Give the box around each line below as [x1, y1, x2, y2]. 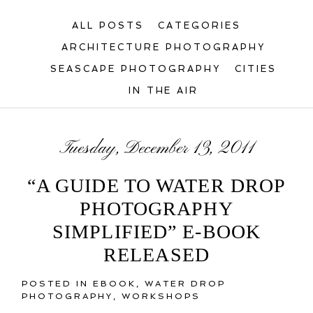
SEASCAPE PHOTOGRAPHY [50, 63, 221, 74]
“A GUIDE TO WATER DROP [27, 175, 286, 197]
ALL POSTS [72, 20, 144, 31]
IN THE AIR [128, 85, 199, 96]
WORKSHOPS [122, 291, 201, 302]
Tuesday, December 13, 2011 [59, 138, 254, 161]
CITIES [234, 63, 277, 74]
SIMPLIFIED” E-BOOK [52, 221, 261, 243]
